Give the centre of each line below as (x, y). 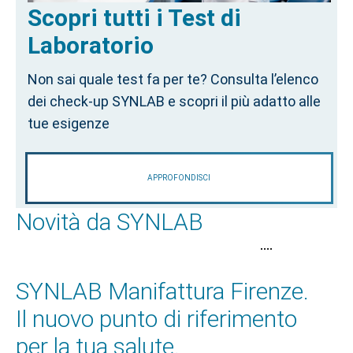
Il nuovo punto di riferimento (156, 319)
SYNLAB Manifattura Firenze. (162, 292)
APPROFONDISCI (179, 178)
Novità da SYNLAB (110, 222)
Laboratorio (91, 46)
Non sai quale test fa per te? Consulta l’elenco (173, 80)
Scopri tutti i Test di (134, 18)
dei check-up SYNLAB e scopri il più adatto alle (174, 102)
